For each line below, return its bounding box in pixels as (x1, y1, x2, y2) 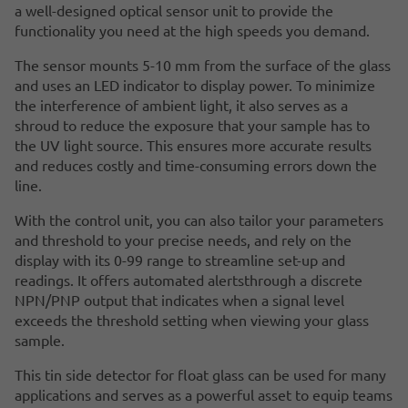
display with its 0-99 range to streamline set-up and (15, 250, 345, 269)
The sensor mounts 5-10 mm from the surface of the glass (15, 55, 391, 74)
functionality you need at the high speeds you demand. (15, 20, 373, 39)
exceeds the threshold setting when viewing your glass (15, 310, 369, 329)
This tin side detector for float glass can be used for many (15, 364, 386, 383)
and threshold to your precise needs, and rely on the (15, 229, 352, 249)
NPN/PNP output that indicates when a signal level (15, 290, 344, 309)
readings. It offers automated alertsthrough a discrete (15, 270, 362, 289)
